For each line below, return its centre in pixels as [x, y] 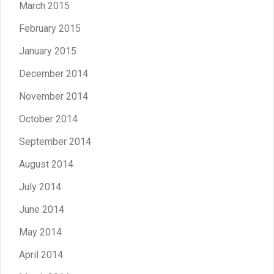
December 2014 [54, 73]
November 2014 [54, 96]
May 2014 [40, 232]
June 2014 [42, 209]
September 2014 [55, 141]
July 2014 [40, 187]
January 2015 [48, 51]
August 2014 [46, 164]
